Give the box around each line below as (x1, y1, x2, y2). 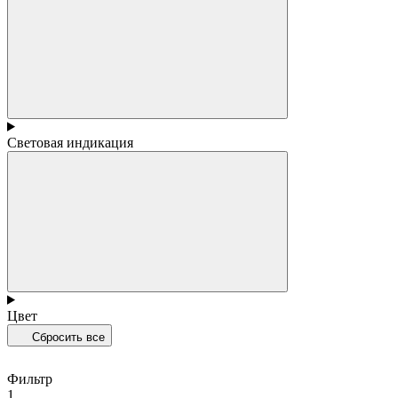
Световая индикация (7, 134, 133, 150)
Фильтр (7, 370, 52, 386)
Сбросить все (28, 330, 105, 344)
